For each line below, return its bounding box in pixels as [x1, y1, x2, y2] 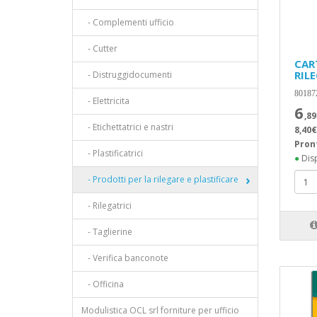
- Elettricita [81, 95, 129, 107]
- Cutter [81, 42, 117, 54]
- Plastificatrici [81, 147, 143, 159]
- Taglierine [81, 226, 132, 238]
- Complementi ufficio [81, 16, 174, 28]
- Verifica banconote [81, 252, 168, 264]
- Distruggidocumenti [81, 69, 172, 81]
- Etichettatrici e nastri [81, 121, 173, 133]
